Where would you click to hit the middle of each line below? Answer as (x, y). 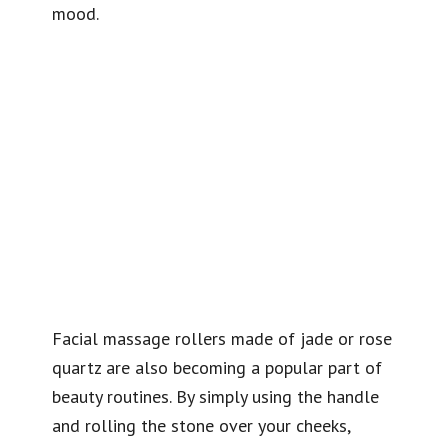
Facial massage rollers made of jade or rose (222, 338)
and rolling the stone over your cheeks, (201, 425)
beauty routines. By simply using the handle (216, 396)
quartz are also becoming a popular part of (217, 367)
